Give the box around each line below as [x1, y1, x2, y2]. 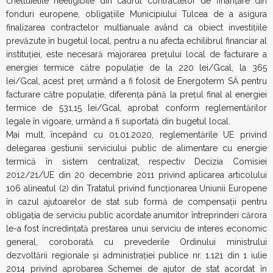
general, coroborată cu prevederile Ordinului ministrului [6, 236, 267, 247]
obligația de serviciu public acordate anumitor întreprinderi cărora [6, 210, 267, 220]
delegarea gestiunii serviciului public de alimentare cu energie [6, 143, 267, 153]
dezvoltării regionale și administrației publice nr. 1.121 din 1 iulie [6, 250, 267, 260]
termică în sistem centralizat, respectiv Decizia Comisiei [6, 156, 267, 166]
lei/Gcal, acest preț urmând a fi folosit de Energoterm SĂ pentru [6, 76, 267, 86]
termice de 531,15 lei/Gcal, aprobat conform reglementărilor [6, 102, 267, 113]
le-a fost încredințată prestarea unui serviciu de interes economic [6, 223, 267, 233]
